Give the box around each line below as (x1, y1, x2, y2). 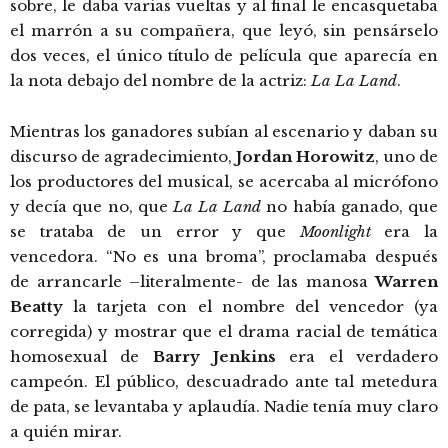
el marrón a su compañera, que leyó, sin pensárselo (10, 20, 438, 40)
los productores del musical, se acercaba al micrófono (10, 171, 438, 191)
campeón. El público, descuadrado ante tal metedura (10, 371, 438, 391)
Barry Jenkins (152, 346, 277, 366)
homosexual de (10, 346, 153, 366)
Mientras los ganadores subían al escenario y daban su (10, 121, 438, 141)
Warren (375, 271, 438, 291)
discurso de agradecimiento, (10, 146, 236, 166)
